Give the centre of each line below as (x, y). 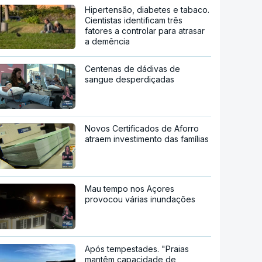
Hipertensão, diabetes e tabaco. (147, 9)
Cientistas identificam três (134, 20)
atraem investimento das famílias (147, 139)
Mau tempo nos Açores (130, 189)
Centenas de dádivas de (133, 68)
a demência (108, 41)
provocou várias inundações (140, 199)
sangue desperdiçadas (130, 79)
